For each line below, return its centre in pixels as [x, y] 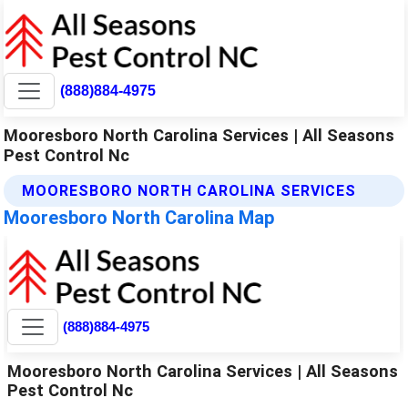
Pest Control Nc [67, 155]
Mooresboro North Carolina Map [139, 217]
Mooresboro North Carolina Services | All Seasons [199, 135]
